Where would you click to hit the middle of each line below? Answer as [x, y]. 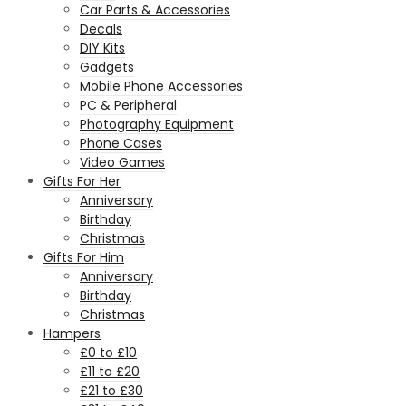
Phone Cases [121, 143]
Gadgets [107, 67]
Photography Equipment [157, 124]
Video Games [122, 162]
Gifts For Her [82, 181]
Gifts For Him [84, 257]
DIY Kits [102, 48]
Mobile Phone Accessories [161, 86]
